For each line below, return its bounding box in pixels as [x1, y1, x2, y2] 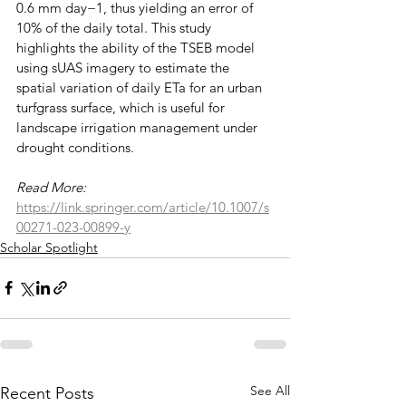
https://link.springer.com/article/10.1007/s [16, 198, 269, 216]
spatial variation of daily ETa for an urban [16, 78, 266, 96]
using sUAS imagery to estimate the [16, 58, 233, 76]
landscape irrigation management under [16, 118, 261, 136]
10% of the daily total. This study [16, 18, 215, 36]
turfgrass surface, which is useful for [16, 98, 228, 116]
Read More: [16, 178, 90, 196]
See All [250, 382, 290, 399]
